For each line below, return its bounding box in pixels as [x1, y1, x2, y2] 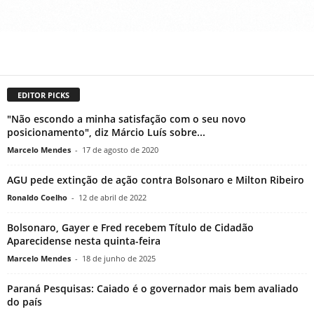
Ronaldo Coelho [7, 192, 67, 203]
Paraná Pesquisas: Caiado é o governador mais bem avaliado [7, 282, 299, 296]
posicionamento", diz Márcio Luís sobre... [7, 125, 205, 139]
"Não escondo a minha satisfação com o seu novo [7, 112, 246, 126]
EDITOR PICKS [18, 90, 69, 101]
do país [7, 295, 42, 309]
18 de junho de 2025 [82, 253, 156, 264]
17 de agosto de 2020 [82, 144, 158, 156]
